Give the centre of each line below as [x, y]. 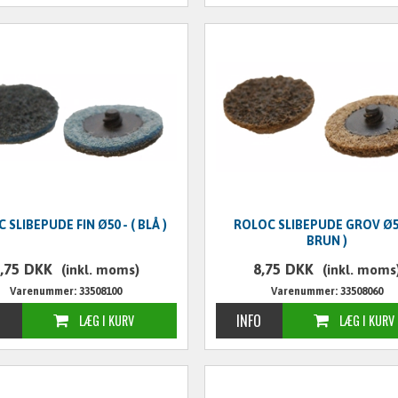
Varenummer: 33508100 [66, 291]
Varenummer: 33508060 [326, 291]
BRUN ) [326, 240]
